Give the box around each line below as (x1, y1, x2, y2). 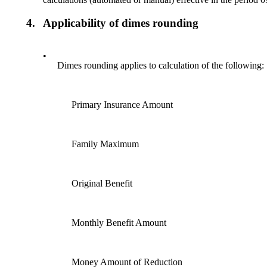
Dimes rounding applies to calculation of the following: (57, 60, 265, 70)
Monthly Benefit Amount (72, 217, 167, 228)
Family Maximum (72, 138, 139, 149)
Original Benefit (72, 178, 133, 188)
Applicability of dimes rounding (43, 16, 199, 29)
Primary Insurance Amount (72, 99, 173, 110)
